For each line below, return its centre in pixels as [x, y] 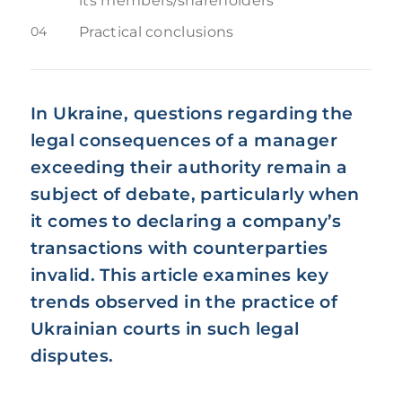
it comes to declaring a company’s [186, 221]
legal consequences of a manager [184, 140]
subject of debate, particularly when [195, 194]
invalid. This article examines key [180, 275]
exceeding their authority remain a [189, 167]
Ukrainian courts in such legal [165, 328]
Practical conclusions [157, 32]
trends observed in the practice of [184, 301]
